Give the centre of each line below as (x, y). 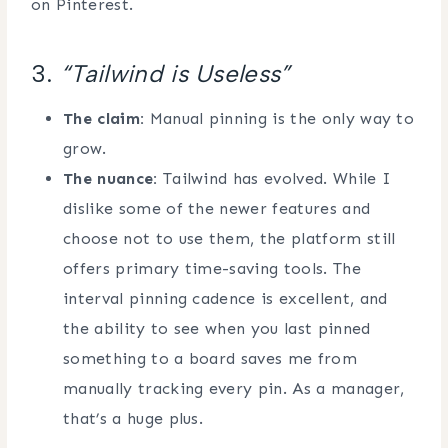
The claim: (104, 118)
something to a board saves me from (210, 358)
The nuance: (110, 178)
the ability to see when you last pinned (217, 328)
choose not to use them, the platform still (229, 238)
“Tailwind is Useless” (175, 73)
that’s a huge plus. (133, 418)
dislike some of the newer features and (217, 208)
